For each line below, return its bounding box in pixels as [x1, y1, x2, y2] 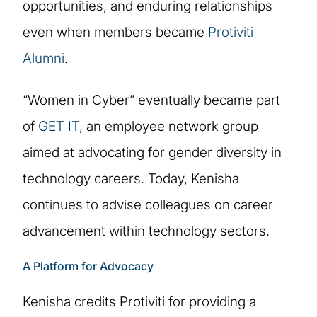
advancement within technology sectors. [23, 222, 270, 239]
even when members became [23, 23, 208, 40]
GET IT [38, 117, 79, 134]
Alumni [23, 50, 64, 67]
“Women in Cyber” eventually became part [23, 91, 280, 108]
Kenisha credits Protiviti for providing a [23, 293, 256, 310]
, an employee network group [79, 117, 258, 134]
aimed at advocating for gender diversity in [23, 144, 282, 161]
